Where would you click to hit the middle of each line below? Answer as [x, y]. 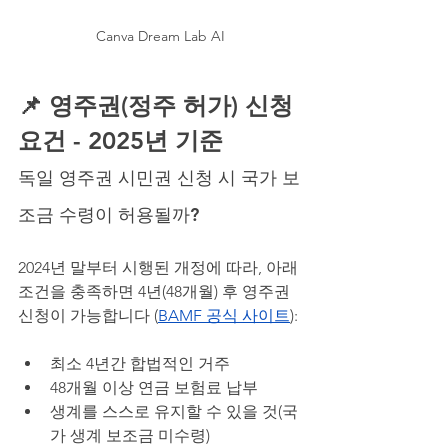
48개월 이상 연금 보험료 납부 [154, 387]
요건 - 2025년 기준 [124, 140]
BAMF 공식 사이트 [224, 315]
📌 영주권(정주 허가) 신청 [159, 105]
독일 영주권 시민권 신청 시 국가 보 [159, 177]
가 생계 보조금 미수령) [130, 435]
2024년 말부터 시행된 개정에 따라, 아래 [160, 267]
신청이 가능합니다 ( [88, 315]
